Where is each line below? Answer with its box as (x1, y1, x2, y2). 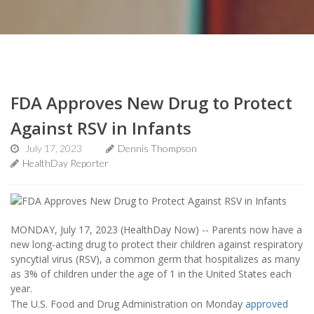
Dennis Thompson (118, 142, 197, 154)
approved (245, 297, 288, 311)
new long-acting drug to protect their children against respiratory (11, 237, 303, 251)
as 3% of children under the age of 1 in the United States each (11, 266, 292, 280)
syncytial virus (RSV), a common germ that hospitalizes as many (11, 252, 300, 266)
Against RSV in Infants (11, 116, 191, 139)
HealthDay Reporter (22, 156, 109, 169)
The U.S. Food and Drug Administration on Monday (11, 297, 245, 311)
